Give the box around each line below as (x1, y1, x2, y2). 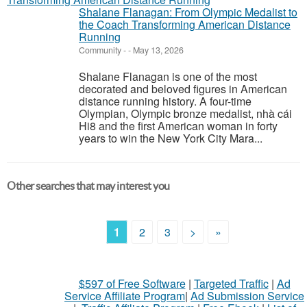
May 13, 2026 (131, 44, 184, 56)
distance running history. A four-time (79, 93, 251, 109)
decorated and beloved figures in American (79, 81, 287, 97)
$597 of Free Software (78, 275, 186, 291)
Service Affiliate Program (64, 288, 185, 304)
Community (79, 44, 121, 56)
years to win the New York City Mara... (79, 130, 262, 146)
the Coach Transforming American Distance (79, 16, 291, 32)
